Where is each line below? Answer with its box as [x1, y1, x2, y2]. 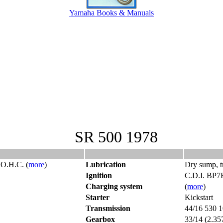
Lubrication [86, 160, 126, 169]
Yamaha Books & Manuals [69, 8, 154, 17]
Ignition [86, 171, 112, 180]
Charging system [86, 182, 142, 191]
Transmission [86, 204, 130, 213]
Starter [86, 193, 110, 202]
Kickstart [185, 193, 213, 202]
